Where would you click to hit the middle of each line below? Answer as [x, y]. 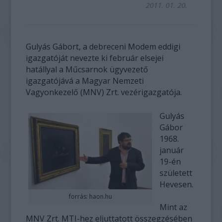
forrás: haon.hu [90, 196]
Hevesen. [177, 184]
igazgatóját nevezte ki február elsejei [95, 58]
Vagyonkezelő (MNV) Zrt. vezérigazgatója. [104, 92]
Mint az [174, 207]
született [176, 173]
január [172, 150]
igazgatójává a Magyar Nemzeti [85, 81]
